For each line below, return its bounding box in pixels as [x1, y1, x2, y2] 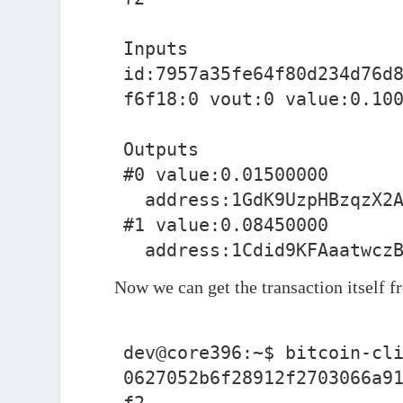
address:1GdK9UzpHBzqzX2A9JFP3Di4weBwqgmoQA [123, 189, 146, 211]
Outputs [123, 139, 200, 161]
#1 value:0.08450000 [123, 214, 329, 237]
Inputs [123, 38, 189, 60]
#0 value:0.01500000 [123, 164, 329, 186]
